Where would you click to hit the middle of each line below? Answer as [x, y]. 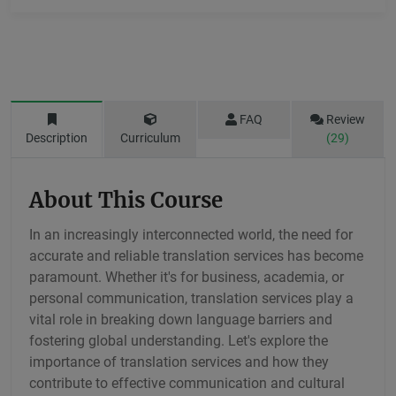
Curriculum [150, 137]
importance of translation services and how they [179, 362]
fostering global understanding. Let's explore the [179, 340]
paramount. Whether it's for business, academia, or [187, 277]
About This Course [126, 200]
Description [57, 137]
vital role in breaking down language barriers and [181, 319]
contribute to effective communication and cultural [187, 383]
